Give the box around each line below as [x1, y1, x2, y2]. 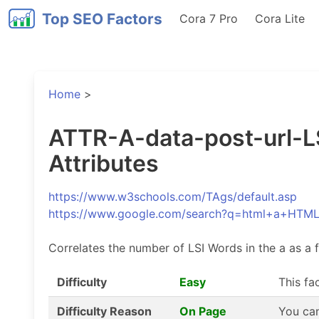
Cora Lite [254, 11, 305, 26]
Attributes [48, 150, 159, 177]
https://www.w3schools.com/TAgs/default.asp [48, 189, 297, 204]
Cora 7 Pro [179, 11, 238, 26]
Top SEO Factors [41, 9, 162, 28]
